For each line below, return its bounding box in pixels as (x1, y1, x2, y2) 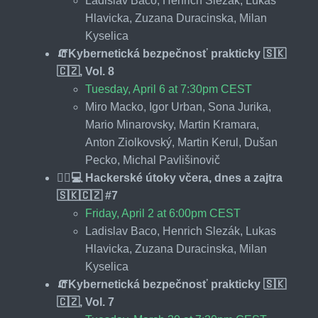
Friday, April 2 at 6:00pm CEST (85, 207, 241, 219)
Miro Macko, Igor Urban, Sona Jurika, (85, 100, 271, 113)
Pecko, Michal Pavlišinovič (85, 153, 220, 166)
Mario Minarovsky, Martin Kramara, (85, 118, 259, 131)
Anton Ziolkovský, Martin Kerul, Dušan (85, 136, 278, 148)
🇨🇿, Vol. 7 (57, 295, 114, 308)
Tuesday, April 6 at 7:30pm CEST (85, 82, 252, 95)
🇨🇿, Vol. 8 (57, 65, 114, 77)
